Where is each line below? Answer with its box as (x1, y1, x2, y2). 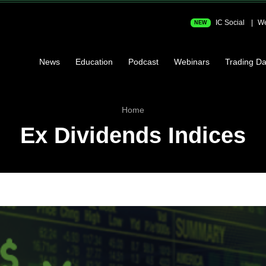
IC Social (214, 18, 245, 27)
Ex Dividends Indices (20, 123, 246, 148)
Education (75, 56, 113, 66)
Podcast (128, 56, 159, 66)
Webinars (174, 56, 210, 66)
